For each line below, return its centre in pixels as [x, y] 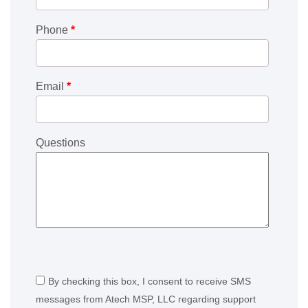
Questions [60, 143]
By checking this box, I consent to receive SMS [150, 282]
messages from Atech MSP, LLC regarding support [146, 299]
